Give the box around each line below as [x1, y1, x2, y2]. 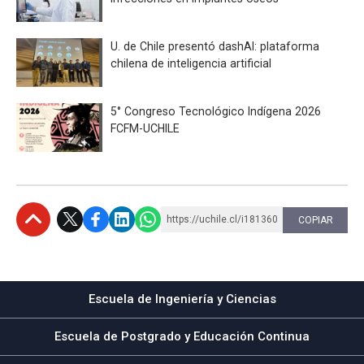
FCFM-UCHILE [110, 121, 180, 135]
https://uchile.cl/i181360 [167, 213, 278, 225]
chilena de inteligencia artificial [110, 56, 271, 70]
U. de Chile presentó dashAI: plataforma [110, 39, 319, 53]
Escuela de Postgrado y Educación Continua [54, 328, 310, 344]
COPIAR [297, 214, 333, 226]
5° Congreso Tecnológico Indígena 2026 [110, 104, 321, 118]
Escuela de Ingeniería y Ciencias [88, 291, 276, 306]
